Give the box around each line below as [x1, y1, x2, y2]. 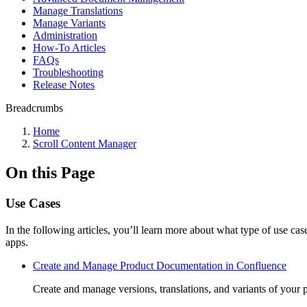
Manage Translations [33, 5, 123, 16]
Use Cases [5, 195, 60, 210]
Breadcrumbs [5, 102, 63, 114]
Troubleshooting [33, 66, 103, 78]
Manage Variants [33, 17, 106, 29]
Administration [33, 29, 97, 41]
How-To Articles [33, 42, 106, 53]
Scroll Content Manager [33, 138, 136, 149]
